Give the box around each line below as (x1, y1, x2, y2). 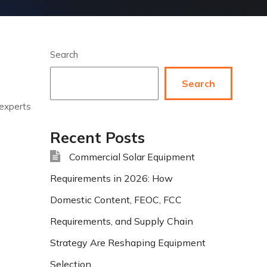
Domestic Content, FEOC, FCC (49, 194, 182, 206)
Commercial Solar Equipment (69, 151, 195, 163)
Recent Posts (49, 128, 145, 147)
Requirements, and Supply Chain (49, 215, 193, 227)
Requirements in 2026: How (49, 172, 173, 184)
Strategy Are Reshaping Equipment (49, 237, 206, 249)
